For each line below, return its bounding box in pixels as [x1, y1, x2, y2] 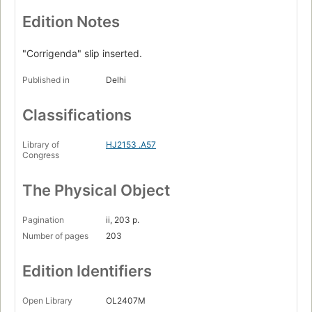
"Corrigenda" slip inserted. [22, 47, 142, 60]
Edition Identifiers [22, 262, 152, 281]
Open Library [22, 295, 72, 306]
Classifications [22, 106, 132, 125]
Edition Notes [22, 13, 120, 31]
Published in [22, 75, 70, 86]
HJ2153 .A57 [106, 139, 156, 150]
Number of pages [22, 231, 88, 242]
